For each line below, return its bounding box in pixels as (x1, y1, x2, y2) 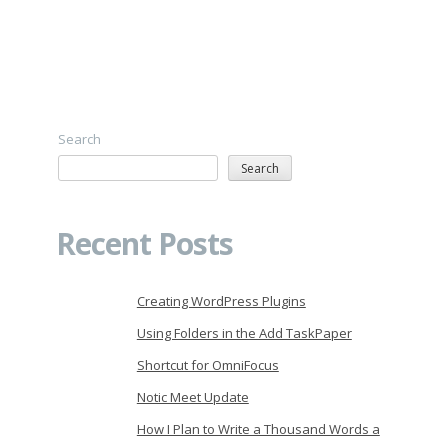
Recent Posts (55, 222, 233, 264)
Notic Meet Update (136, 387, 249, 406)
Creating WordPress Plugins (136, 291, 306, 310)
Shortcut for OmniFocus (136, 355, 279, 374)
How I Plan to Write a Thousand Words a (136, 419, 380, 438)
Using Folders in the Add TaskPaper (136, 323, 352, 342)
